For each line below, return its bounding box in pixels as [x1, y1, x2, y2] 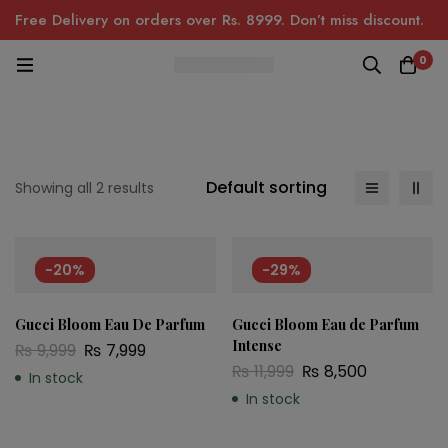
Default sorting [206, 176, 327, 199]
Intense [232, 336, 282, 355]
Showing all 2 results [15, 178, 154, 198]
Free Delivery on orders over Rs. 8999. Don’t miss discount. [15, 9, 424, 31]
